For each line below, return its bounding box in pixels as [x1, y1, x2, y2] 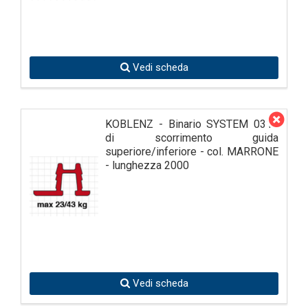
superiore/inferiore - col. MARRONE [105, 144, 278, 158]
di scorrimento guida [105, 131, 278, 144]
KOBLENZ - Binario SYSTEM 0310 [105, 117, 278, 131]
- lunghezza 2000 [105, 158, 189, 172]
